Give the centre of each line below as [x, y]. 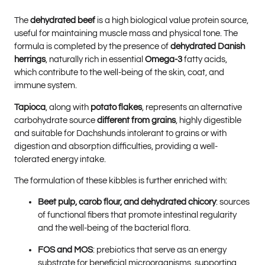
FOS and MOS [65, 250]
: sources [233, 202]
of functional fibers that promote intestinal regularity [137, 215]
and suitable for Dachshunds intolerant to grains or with [120, 133]
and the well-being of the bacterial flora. [114, 228]
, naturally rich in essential [95, 60]
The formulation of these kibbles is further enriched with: [121, 180]
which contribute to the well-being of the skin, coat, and [119, 73]
